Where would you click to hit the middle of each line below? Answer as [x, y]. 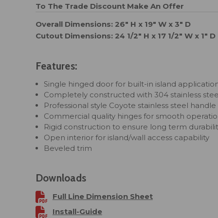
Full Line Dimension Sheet [102, 197]
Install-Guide [77, 212]
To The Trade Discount [80, 6]
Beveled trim [68, 148]
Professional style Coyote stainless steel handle [130, 106]
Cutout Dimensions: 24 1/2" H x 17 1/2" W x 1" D [125, 36]
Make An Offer [155, 6]
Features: [56, 66]
